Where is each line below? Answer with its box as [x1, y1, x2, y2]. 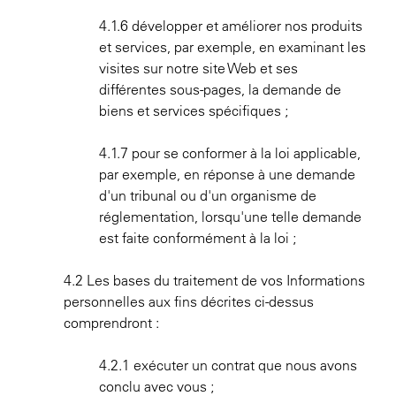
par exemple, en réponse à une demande [99, 165, 355, 183]
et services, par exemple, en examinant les [99, 38, 366, 56]
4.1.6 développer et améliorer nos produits [99, 17, 362, 34]
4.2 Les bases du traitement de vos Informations [64, 271, 365, 289]
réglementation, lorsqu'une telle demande [99, 208, 362, 225]
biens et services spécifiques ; [99, 102, 288, 119]
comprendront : [64, 314, 163, 331]
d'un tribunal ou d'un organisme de [99, 187, 316, 204]
